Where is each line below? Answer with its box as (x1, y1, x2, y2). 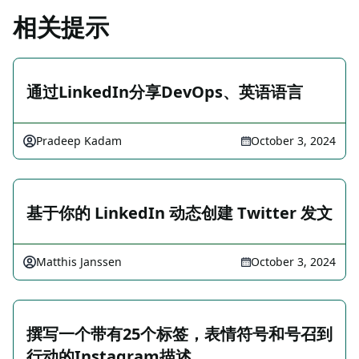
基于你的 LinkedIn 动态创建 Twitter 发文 (26, 202, 333, 224)
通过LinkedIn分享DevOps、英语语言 (26, 81, 303, 103)
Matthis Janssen (36, 254, 122, 269)
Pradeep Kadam (36, 133, 122, 148)
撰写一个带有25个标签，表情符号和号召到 (26, 323, 333, 345)
